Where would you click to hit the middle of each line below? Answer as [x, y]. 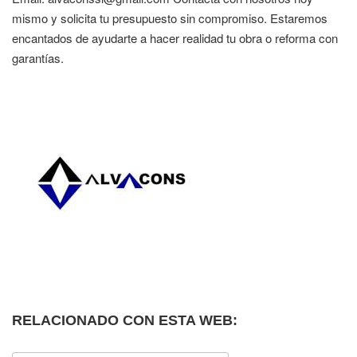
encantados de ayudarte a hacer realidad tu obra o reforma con [175, 38]
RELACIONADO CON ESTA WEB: [125, 320]
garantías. [38, 58]
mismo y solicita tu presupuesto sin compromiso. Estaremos [170, 18]
